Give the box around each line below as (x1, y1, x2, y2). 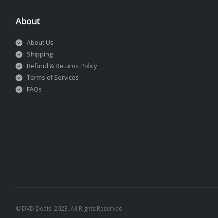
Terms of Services (26, 73, 79, 82)
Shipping (26, 50, 53, 59)
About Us (26, 38, 54, 47)
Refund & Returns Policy (26, 62, 97, 71)
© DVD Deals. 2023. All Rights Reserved (16, 204, 123, 213)
